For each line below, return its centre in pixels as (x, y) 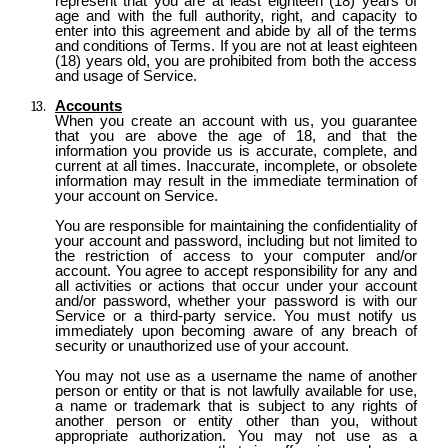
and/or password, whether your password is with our (235, 300)
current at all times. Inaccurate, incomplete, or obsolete (235, 165)
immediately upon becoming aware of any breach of (235, 330)
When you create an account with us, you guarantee (235, 120)
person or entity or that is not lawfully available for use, (235, 390)
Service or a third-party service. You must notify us (235, 315)
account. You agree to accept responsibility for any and (235, 270)
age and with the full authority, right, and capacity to (235, 15)
